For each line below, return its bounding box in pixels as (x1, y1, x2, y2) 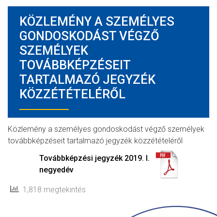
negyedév (39, 165, 74, 175)
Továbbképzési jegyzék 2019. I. (39, 154, 150, 163)
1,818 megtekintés (19, 185, 86, 195)
